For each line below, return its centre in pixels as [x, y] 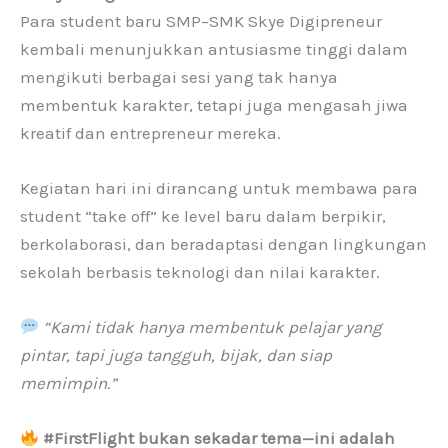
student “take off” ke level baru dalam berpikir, [203, 215]
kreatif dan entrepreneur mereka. [150, 132]
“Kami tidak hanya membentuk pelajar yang [213, 326]
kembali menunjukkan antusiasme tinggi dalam [214, 48]
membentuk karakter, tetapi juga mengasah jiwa [214, 104]
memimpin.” [68, 382]
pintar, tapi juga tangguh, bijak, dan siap [176, 354]
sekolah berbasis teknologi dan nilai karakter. [200, 271]
